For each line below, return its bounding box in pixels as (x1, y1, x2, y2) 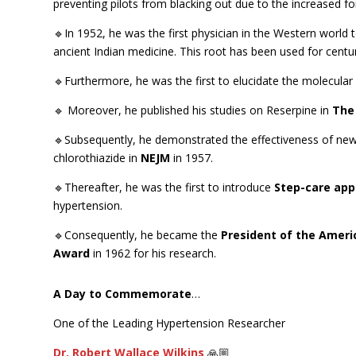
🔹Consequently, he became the (53, 226, 222, 242)
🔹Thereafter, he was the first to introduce (53, 179, 275, 195)
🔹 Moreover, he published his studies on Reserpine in (53, 102, 333, 118)
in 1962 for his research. (90, 245, 217, 261)
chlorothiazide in (53, 149, 141, 165)
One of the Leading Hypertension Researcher (53, 315, 286, 331)
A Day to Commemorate (53, 285, 192, 301)
